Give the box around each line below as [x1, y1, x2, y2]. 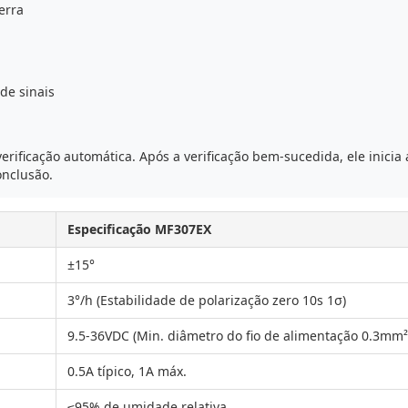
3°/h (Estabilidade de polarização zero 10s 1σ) [67, 291, 346, 309]
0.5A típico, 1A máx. [67, 362, 187, 380]
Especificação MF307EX [67, 220, 211, 238]
